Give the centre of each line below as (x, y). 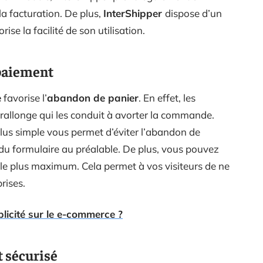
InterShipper (134, 13)
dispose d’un (193, 13)
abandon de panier (93, 98)
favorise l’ (24, 98)
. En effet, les (167, 98)
